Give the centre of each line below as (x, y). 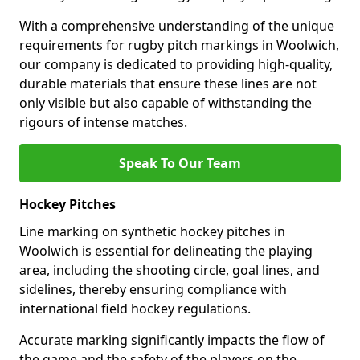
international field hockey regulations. (135, 309)
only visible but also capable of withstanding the (166, 103)
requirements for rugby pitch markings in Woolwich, (179, 45)
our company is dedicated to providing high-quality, (176, 64)
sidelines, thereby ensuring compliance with (153, 289)
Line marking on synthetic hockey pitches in (152, 231)
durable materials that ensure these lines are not (168, 84)
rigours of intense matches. (103, 122)
